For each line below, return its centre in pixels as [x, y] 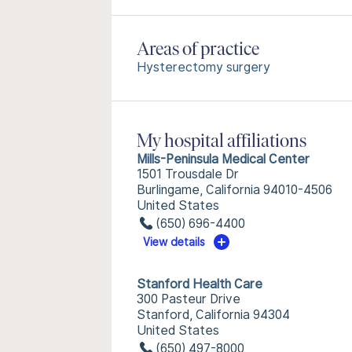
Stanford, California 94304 [213, 315]
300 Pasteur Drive [189, 299]
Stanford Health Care [200, 284]
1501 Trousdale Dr [188, 174]
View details [174, 242]
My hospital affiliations [222, 142]
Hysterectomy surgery [203, 67]
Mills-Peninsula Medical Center [223, 159]
